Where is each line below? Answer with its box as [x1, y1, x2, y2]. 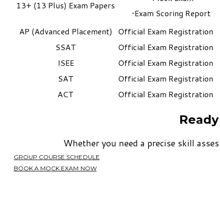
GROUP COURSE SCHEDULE [14, 153, 100, 161]
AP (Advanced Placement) [19, 25, 112, 37]
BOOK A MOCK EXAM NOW [14, 165, 97, 172]
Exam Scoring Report [135, 7, 211, 19]
